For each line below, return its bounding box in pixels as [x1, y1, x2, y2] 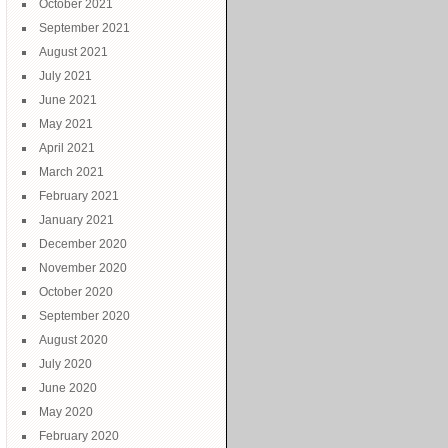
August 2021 [39, 45, 108, 59]
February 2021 [39, 189, 119, 203]
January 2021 [39, 213, 114, 227]
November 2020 [39, 261, 127, 275]
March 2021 [39, 165, 104, 179]
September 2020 [39, 309, 130, 323]
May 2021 [39, 117, 93, 131]
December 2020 [39, 237, 127, 251]
